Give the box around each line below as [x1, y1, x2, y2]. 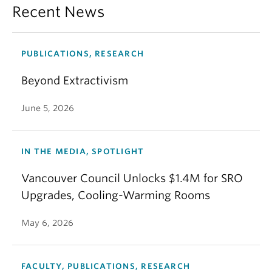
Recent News [12, 2, 104, 21]
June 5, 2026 [21, 103, 74, 113]
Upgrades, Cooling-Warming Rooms [21, 188, 210, 202]
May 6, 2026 [21, 217, 73, 228]
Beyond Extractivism [21, 73, 128, 87]
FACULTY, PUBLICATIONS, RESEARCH [21, 261, 191, 271]
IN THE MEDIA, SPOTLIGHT [21, 146, 144, 156]
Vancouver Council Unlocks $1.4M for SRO [21, 171, 243, 185]
